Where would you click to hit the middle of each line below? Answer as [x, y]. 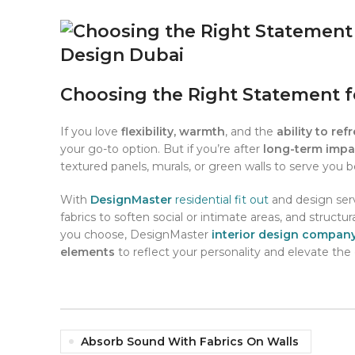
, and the [249, 132]
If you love [91, 132]
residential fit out [222, 200]
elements [88, 252]
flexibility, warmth [173, 132]
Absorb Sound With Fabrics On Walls [190, 342]
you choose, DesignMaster [136, 235]
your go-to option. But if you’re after [162, 149]
